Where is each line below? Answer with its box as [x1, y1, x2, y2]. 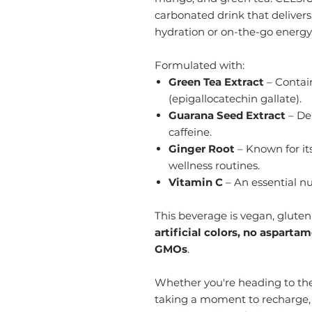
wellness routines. [169, 159, 260, 172]
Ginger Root [169, 142, 235, 155]
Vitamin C [169, 175, 223, 189]
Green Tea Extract [169, 75, 264, 88]
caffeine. [169, 125, 212, 139]
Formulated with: [155, 58, 244, 72]
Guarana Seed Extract [169, 109, 286, 122]
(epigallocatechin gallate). [169, 92, 302, 105]
